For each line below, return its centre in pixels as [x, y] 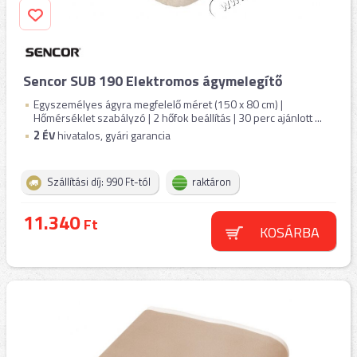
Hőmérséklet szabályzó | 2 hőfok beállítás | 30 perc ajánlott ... [178, 118]
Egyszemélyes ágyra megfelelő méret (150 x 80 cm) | [158, 104]
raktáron [212, 182]
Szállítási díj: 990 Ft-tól [99, 182]
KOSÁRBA [289, 232]
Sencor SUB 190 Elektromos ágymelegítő [153, 81]
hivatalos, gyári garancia [113, 135]
